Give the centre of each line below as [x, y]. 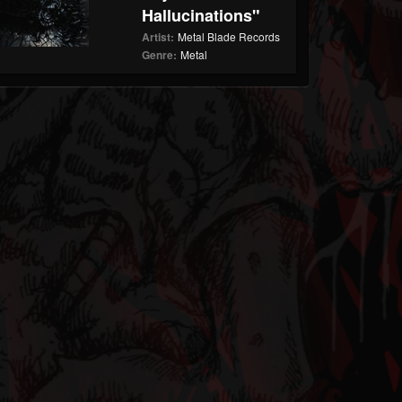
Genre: [160, 55]
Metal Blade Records [229, 36]
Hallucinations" [201, 15]
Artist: [158, 37]
